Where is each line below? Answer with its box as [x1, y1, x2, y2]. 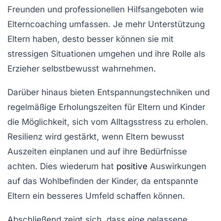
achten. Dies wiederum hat [7, 161, 116, 171]
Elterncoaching [7, 19, 67, 29]
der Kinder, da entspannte [94, 176, 198, 186]
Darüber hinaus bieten [7, 87, 97, 97]
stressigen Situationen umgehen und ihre [7, 48, 172, 59]
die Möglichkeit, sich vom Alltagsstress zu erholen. [7, 116, 208, 127]
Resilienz [7, 131, 42, 142]
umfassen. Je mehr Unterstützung [67, 19, 205, 29]
